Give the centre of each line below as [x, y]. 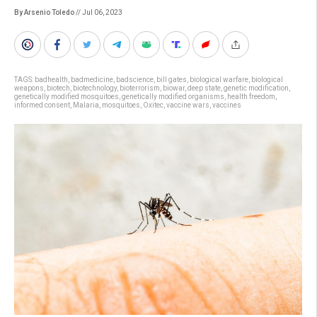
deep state [204, 88]
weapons [29, 88]
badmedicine [92, 80]
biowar [174, 88]
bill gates [172, 80]
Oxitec [153, 105]
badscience [135, 80]
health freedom [251, 97]
